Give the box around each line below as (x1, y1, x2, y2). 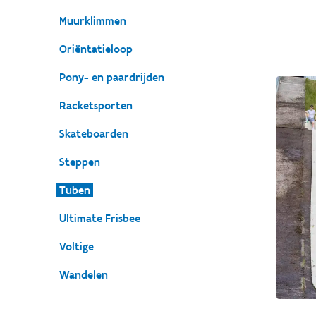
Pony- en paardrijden (59, 71, 164, 84)
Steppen (59, 155, 100, 169)
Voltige (59, 240, 94, 253)
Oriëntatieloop (59, 42, 133, 56)
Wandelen (59, 268, 108, 281)
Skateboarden (59, 127, 128, 140)
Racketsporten (59, 99, 133, 112)
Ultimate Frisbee (59, 212, 140, 225)
